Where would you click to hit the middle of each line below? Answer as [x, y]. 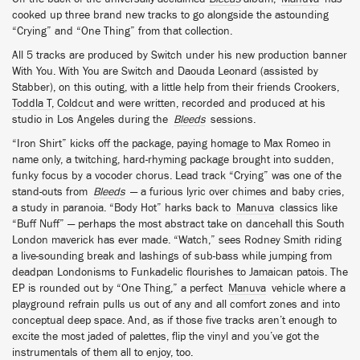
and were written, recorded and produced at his [209, 104]
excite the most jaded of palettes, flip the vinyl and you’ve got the [166, 337]
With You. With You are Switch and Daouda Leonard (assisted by [165, 72]
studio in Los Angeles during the [93, 120]
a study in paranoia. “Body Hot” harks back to [124, 208]
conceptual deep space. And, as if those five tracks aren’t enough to [174, 321]
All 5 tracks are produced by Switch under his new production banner [180, 55]
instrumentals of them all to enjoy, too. [102, 353]
